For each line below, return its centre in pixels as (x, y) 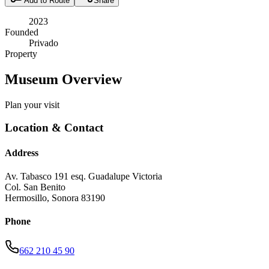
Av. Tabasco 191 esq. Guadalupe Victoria (83, 176)
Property (21, 53)
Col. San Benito (35, 187)
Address (22, 153)
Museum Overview (63, 79)
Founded (22, 32)
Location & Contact (54, 128)
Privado (44, 43)
